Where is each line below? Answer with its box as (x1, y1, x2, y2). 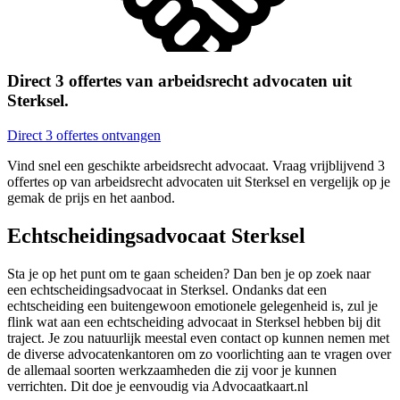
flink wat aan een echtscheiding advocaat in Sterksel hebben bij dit (7, 313, 380, 329)
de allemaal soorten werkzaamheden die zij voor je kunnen (7, 362, 337, 378)
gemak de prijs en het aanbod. (7, 190, 175, 206)
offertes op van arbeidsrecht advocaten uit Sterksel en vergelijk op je (7, 174, 390, 190)
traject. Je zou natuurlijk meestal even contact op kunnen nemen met (7, 329, 389, 346)
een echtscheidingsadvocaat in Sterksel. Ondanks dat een (7, 281, 327, 297)
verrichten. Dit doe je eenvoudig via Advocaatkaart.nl (7, 378, 308, 394)
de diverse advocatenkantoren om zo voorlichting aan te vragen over (7, 346, 391, 362)
